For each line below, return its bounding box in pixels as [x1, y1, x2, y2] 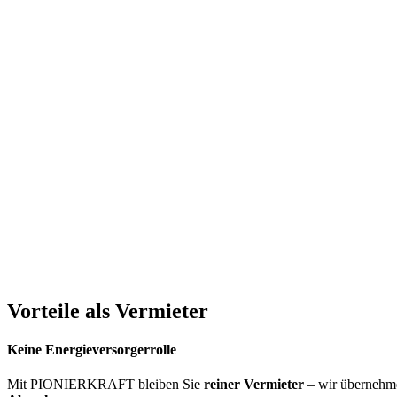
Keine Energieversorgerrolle [7, 341, 176, 357]
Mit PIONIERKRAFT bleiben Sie [7, 377, 204, 393]
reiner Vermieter [204, 377, 304, 393]
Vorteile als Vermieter [7, 299, 208, 323]
